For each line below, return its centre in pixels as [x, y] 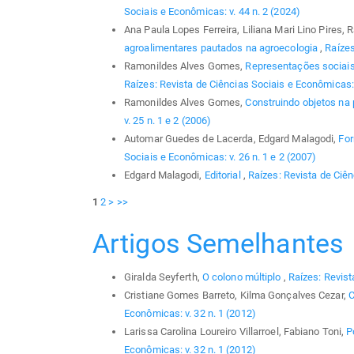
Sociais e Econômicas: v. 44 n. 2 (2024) [212, 11]
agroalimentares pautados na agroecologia [222, 47]
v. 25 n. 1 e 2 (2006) [168, 120]
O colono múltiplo [243, 277]
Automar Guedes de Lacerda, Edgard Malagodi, [232, 138]
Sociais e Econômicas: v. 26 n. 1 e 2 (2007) [220, 156]
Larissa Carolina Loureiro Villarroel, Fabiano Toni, [235, 331]
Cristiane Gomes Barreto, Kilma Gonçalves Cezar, [236, 295]
